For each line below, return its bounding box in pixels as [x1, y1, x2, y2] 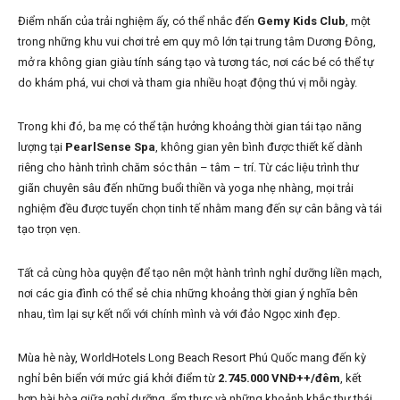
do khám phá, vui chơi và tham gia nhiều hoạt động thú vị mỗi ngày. [18, 76, 357, 90]
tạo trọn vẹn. [18, 222, 80, 237]
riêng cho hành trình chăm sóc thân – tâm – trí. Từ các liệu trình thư [18, 161, 359, 175]
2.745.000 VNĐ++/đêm [218, 371, 340, 386]
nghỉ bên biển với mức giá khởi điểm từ [18, 371, 218, 386]
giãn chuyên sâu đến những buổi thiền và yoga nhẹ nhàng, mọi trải [18, 181, 354, 196]
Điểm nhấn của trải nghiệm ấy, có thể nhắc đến [18, 14, 257, 29]
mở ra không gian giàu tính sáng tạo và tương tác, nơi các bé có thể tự [18, 55, 374, 70]
